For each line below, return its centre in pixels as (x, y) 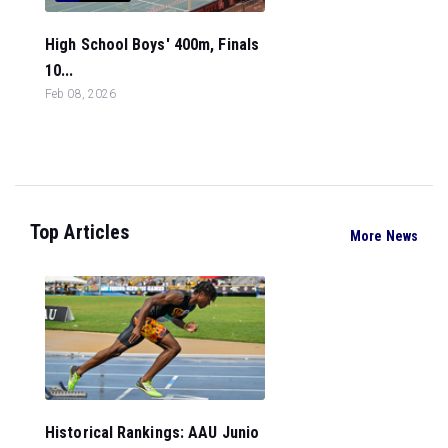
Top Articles (80, 232)
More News (384, 235)
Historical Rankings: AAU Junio (152, 432)
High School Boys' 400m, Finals (152, 44)
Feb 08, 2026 (81, 94)
